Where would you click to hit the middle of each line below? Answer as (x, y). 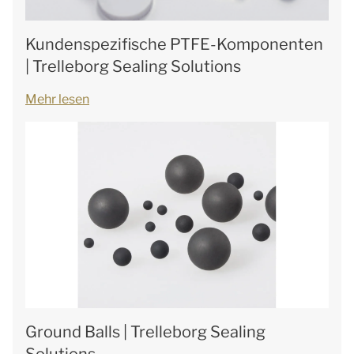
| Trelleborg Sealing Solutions (133, 66)
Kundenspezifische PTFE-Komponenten (174, 44)
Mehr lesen (57, 99)
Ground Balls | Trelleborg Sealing (145, 332)
